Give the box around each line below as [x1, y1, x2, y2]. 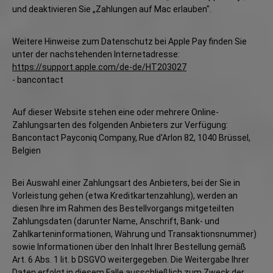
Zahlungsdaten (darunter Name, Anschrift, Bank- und [12, 216, 219, 226]
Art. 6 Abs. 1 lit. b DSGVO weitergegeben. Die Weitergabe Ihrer [12, 255, 249, 264]
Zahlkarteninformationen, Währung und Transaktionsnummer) [12, 229, 257, 239]
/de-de [116, 62, 142, 72]
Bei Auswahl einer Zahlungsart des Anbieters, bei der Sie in [12, 178, 240, 188]
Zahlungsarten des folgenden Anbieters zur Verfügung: [12, 120, 228, 130]
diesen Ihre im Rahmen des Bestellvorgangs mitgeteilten [12, 204, 234, 213]
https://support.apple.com [12, 62, 116, 72]
